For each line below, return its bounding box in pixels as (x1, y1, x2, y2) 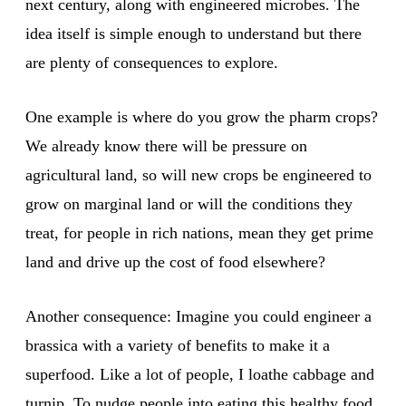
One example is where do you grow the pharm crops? (25, 108, 378, 127)
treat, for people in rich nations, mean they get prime (25, 224, 373, 243)
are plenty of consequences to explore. (25, 53, 278, 72)
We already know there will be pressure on (25, 137, 307, 156)
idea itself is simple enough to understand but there (25, 24, 362, 43)
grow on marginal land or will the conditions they (25, 195, 353, 214)
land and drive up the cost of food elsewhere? (25, 253, 325, 272)
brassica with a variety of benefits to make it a (25, 336, 330, 355)
